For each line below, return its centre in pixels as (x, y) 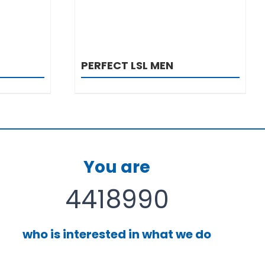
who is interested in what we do (117, 234)
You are (117, 167)
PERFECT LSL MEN (127, 65)
